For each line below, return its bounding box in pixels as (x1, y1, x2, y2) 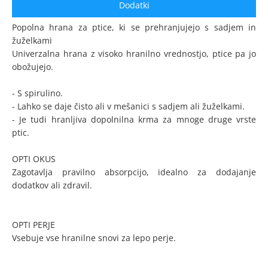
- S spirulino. (12, 87, 63, 99)
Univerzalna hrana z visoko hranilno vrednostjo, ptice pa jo (12, 48, 256, 59)
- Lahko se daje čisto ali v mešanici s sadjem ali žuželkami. (12, 100, 245, 112)
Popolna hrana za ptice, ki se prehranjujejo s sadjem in (12, 22, 256, 33)
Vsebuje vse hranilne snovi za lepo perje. (12, 232, 176, 243)
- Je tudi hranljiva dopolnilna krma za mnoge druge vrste (12, 114, 256, 125)
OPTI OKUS (12, 153, 56, 165)
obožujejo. (12, 61, 53, 72)
